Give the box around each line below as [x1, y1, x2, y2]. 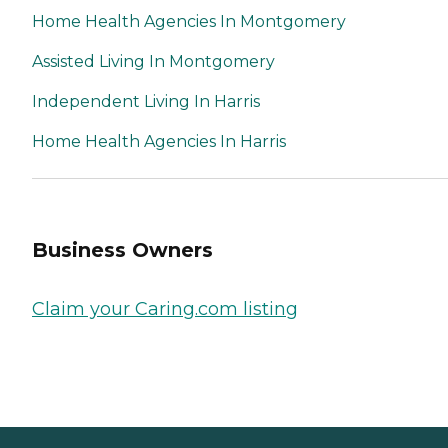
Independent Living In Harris [32, 91, 260, 111]
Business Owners [32, 237, 213, 262]
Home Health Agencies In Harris [32, 131, 286, 151]
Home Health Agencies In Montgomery [32, 11, 346, 31]
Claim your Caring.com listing [32, 298, 298, 321]
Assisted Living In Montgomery [32, 51, 275, 71]
